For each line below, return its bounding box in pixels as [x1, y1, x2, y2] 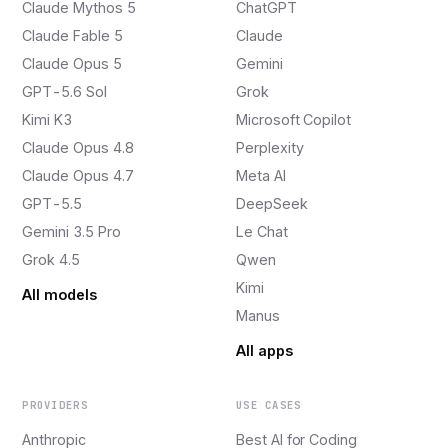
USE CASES [236, 397, 302, 412]
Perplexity [236, 139, 304, 157]
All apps [236, 341, 293, 359]
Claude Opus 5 [22, 55, 122, 73]
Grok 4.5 [22, 251, 80, 269]
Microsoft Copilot [236, 111, 352, 129]
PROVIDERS [22, 397, 88, 412]
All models [22, 285, 97, 303]
